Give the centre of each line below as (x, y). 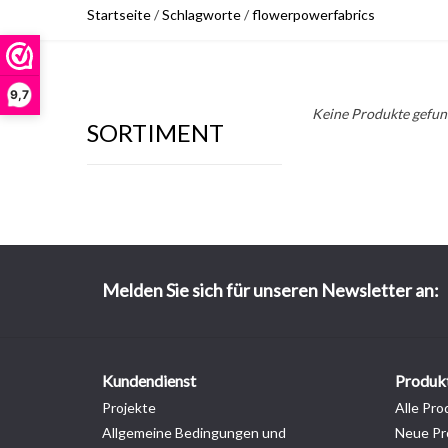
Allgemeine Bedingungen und (194, 432)
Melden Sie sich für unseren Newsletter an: (270, 290)
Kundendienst (149, 380)
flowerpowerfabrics (313, 14)
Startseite (119, 14)
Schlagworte (201, 14)
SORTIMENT (155, 132)
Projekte (129, 407)
